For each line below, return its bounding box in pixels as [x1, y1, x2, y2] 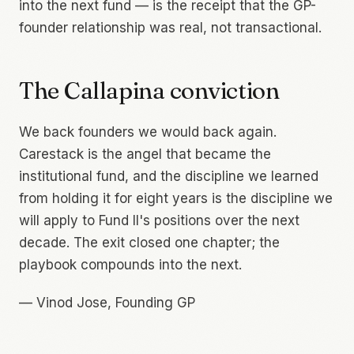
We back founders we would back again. [19, 124, 277, 140]
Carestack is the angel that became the [19, 146, 271, 162]
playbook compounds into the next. [19, 257, 242, 273]
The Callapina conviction [19, 76, 280, 105]
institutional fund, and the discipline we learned [19, 168, 318, 184]
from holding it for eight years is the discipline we [19, 190, 333, 206]
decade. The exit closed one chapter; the [19, 235, 280, 250]
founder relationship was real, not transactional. [19, 20, 322, 36]
